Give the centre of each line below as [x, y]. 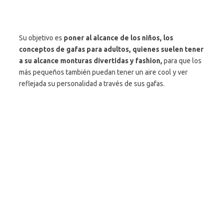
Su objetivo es [41, 38]
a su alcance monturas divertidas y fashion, [91, 61]
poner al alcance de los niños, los [118, 38]
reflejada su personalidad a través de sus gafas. [92, 84]
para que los [182, 61]
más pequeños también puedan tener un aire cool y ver [103, 72]
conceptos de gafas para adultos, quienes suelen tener [111, 50]
